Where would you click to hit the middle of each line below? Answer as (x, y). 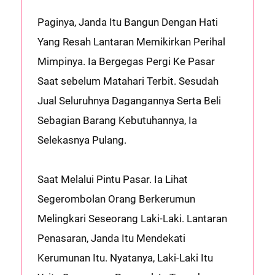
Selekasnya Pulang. (82, 140)
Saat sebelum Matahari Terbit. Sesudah (128, 81)
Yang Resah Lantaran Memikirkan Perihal (131, 42)
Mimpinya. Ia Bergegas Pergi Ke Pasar (126, 61)
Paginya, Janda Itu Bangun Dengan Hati (127, 22)
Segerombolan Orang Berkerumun (116, 199)
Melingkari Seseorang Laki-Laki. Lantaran (132, 219)
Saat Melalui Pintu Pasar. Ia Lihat (112, 179)
